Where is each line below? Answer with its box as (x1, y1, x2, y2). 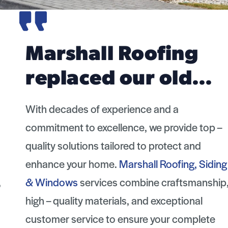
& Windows (10, 175, 63, 190)
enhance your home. (10, 156, 104, 172)
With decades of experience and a (10, 101, 163, 117)
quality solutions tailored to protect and (10, 138, 186, 153)
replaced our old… (10, 69, 197, 90)
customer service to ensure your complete (10, 211, 200, 226)
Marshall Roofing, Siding (104, 156, 212, 172)
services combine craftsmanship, (63, 175, 214, 190)
